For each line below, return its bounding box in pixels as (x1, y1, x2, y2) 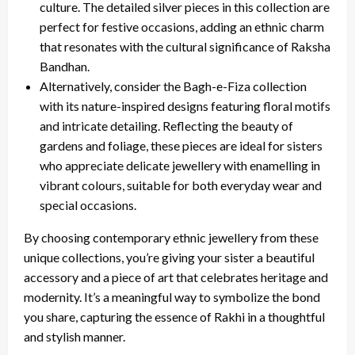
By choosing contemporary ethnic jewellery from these (24, 229, 319, 245)
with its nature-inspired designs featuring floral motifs (40, 97, 330, 113)
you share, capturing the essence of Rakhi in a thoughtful (24, 308, 325, 324)
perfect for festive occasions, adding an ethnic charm (40, 18, 324, 34)
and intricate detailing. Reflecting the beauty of (40, 117, 293, 133)
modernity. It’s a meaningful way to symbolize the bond (24, 288, 320, 304)
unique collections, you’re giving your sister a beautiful (24, 249, 315, 265)
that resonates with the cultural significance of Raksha (40, 38, 330, 54)
